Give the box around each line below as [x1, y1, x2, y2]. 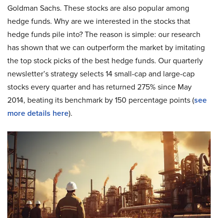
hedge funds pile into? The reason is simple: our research [7, 29, 200, 40]
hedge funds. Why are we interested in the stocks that [7, 16, 190, 27]
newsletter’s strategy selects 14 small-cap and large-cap [7, 68, 195, 79]
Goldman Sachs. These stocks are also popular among [7, 2, 189, 14]
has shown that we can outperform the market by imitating [7, 42, 205, 53]
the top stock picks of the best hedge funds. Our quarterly [7, 55, 203, 66]
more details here [7, 108, 69, 119]
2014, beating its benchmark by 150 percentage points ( [7, 94, 194, 106]
